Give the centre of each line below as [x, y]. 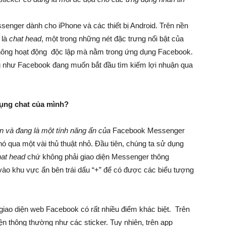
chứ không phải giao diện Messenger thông [97, 157]
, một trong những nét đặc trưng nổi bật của [112, 39]
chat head [25, 39]
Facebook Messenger [149, 130]
